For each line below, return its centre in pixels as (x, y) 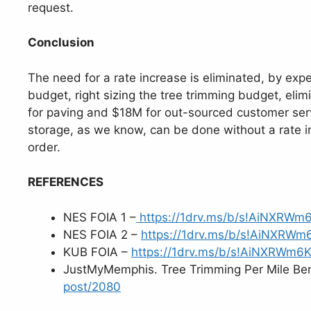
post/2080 (92, 286)
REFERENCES (66, 182)
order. (44, 147)
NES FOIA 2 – (102, 234)
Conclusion (61, 43)
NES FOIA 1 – (100, 217)
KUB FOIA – (97, 252)
